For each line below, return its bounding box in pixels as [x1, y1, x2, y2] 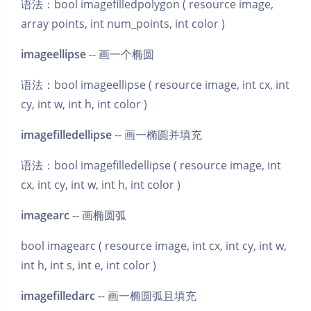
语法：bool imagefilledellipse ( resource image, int [21, 157, 281, 173]
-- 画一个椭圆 [86, 46, 154, 62]
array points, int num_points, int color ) [21, 15, 225, 31]
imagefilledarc [21, 287, 95, 303]
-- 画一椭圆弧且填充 [95, 287, 196, 303]
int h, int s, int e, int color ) [21, 257, 156, 273]
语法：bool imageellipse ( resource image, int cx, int [21, 76, 289, 92]
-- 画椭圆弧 [69, 207, 126, 223]
